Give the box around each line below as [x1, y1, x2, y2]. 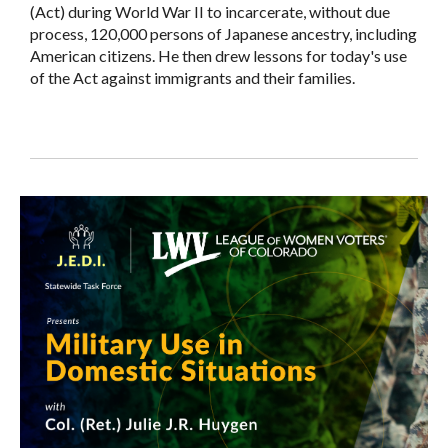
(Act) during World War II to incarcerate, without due [30, 2, 390, 22]
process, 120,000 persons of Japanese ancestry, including [30, 24, 417, 44]
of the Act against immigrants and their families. [30, 68, 355, 88]
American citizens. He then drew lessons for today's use [30, 46, 407, 66]
